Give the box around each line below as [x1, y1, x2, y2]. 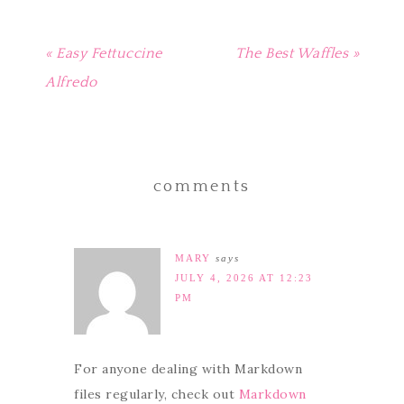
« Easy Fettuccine [45, 45, 162, 61]
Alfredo [45, 74, 97, 90]
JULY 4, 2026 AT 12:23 [175, 272, 313, 283]
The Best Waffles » [235, 45, 359, 61]
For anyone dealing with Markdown [74, 361, 302, 377]
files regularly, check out [74, 386, 239, 402]
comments [152, 178, 252, 196]
